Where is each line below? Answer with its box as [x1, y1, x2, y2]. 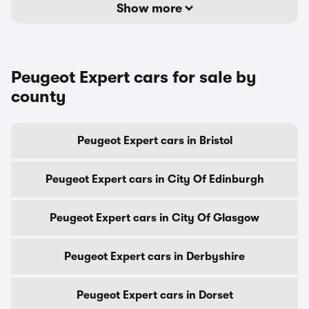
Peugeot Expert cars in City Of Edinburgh [45, 173, 264, 186]
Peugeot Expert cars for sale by [11, 68, 257, 87]
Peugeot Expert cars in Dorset [76, 289, 233, 301]
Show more [116, 1, 185, 15]
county [11, 87, 66, 106]
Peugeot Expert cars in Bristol [77, 134, 232, 147]
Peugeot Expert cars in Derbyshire [64, 250, 245, 263]
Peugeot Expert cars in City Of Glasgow [50, 212, 259, 224]
